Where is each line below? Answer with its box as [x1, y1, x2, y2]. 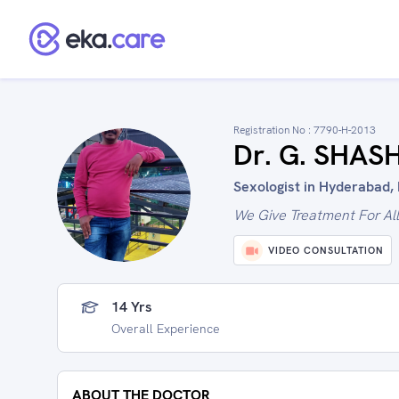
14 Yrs [111, 297, 152, 316]
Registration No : [233, 123, 313, 137]
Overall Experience [111, 321, 220, 337]
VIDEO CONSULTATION [268, 244, 384, 256]
